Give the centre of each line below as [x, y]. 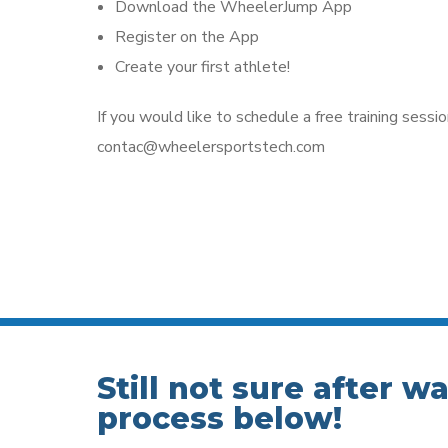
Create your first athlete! [202, 66]
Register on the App [187, 36]
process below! [219, 419]
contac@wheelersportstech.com [211, 146]
